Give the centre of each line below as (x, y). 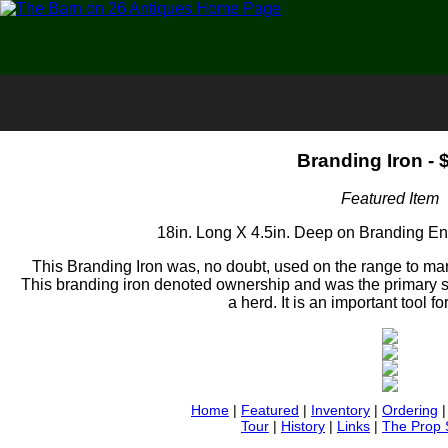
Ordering (410, 410)
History (303, 426)
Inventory (340, 410)
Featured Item (390, 199)
